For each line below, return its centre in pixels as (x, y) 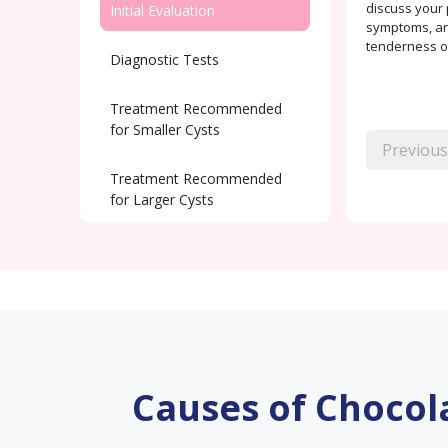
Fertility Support (161, 297)
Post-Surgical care (168, 248)
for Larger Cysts (162, 199)
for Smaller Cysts (165, 129)
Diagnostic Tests (164, 59)
